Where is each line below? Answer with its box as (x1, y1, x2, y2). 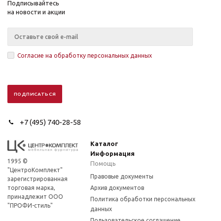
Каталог (90, 140, 119, 147)
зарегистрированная (7, 176, 68, 182)
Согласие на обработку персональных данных (17, 52, 152, 59)
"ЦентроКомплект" (7, 167, 63, 173)
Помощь (90, 160, 116, 167)
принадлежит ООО (7, 193, 63, 200)
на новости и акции (7, 8, 65, 15)
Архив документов (90, 184, 145, 191)
